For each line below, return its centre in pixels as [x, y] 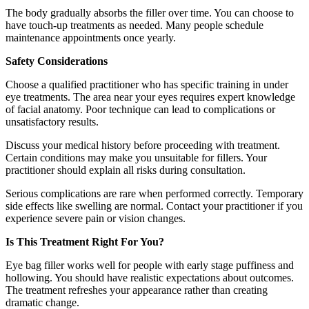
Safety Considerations [57, 61]
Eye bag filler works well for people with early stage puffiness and [150, 265]
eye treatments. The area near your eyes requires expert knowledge [150, 97]
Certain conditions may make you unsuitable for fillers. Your [136, 157]
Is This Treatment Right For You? [85, 241]
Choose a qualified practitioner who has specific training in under [147, 84]
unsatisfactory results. [52, 121]
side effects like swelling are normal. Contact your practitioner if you [154, 206]
